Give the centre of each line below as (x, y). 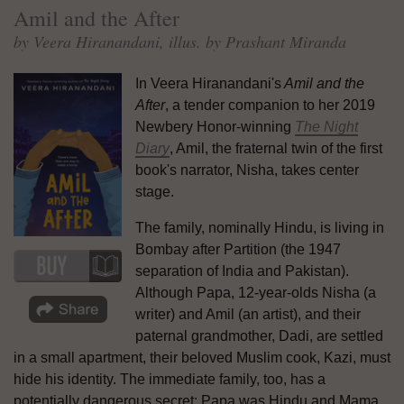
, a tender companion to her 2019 (270, 105)
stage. (155, 191)
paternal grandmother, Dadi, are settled (259, 335)
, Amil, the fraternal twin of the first (276, 148)
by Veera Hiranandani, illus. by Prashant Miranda (180, 41)
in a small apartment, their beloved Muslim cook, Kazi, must (202, 357)
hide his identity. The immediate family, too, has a (170, 379)
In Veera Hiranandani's (208, 83)
